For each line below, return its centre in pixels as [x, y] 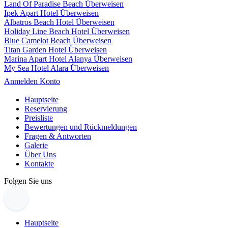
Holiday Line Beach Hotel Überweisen [67, 31]
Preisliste [39, 118]
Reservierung [46, 108]
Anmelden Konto [32, 81]
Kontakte [39, 163]
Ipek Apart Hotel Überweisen [51, 13]
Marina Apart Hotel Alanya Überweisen [68, 59]
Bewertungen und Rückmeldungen [81, 127]
